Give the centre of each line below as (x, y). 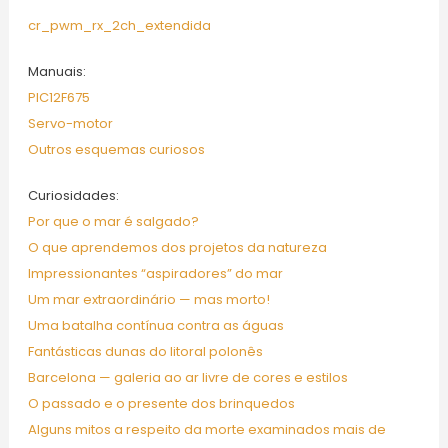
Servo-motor (70, 124)
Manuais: (56, 72)
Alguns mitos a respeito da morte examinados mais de (206, 430)
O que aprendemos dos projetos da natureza (177, 248)
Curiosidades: (73, 196)
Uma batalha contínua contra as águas (155, 326)
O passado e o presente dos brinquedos (161, 404)
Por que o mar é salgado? (113, 222)
